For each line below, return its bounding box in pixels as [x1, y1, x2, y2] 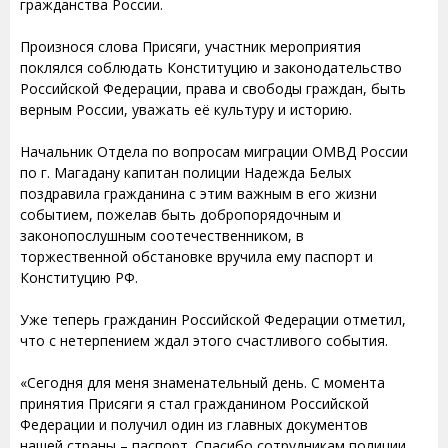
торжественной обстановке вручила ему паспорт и [20, 247, 373, 267]
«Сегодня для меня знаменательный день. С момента [20, 373, 385, 393]
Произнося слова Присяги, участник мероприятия [20, 37, 361, 57]
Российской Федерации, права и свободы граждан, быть [20, 79, 406, 99]
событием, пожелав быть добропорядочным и [20, 205, 341, 225]
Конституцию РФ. [20, 268, 138, 288]
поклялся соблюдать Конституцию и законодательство [20, 58, 402, 78]
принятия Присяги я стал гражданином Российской [20, 394, 369, 414]
